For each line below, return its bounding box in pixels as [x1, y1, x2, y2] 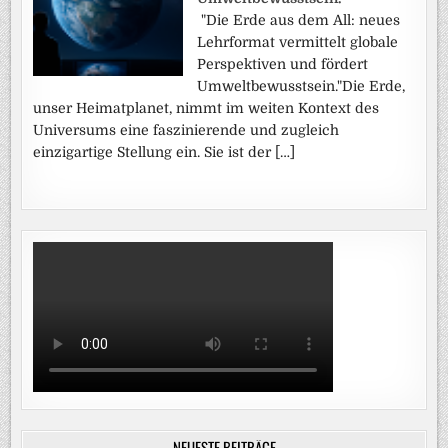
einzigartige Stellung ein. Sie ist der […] [33, 144, 296, 161]
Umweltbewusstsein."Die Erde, [197, 78, 406, 95]
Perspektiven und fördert [197, 56, 369, 73]
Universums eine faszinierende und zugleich [33, 122, 340, 139]
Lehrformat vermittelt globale [197, 34, 399, 51]
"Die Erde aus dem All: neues [197, 12, 401, 29]
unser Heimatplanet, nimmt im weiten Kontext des [33, 100, 380, 117]
